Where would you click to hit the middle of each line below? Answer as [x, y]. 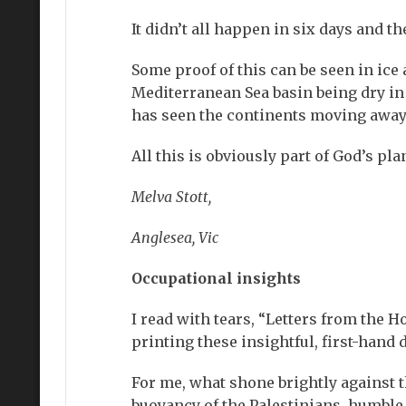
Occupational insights [216, 278]
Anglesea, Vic [174, 237]
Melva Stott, [171, 196]
